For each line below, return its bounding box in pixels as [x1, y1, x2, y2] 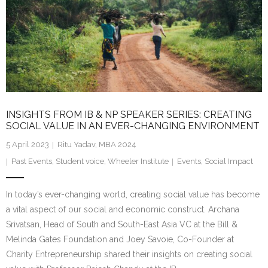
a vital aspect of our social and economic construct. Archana [6, 205, 239, 215]
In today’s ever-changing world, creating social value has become [6, 190, 260, 200]
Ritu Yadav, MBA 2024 [57, 140, 136, 150]
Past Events [11, 157, 52, 166]
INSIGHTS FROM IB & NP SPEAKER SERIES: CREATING [6, 109, 252, 121]
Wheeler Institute [108, 157, 169, 166]
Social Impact [205, 157, 253, 166]
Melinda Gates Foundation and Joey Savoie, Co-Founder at [6, 234, 234, 245]
